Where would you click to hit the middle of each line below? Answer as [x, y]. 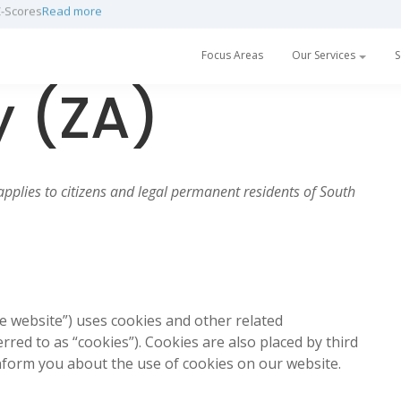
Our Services [324, 55]
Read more [185, 13]
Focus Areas [232, 55]
